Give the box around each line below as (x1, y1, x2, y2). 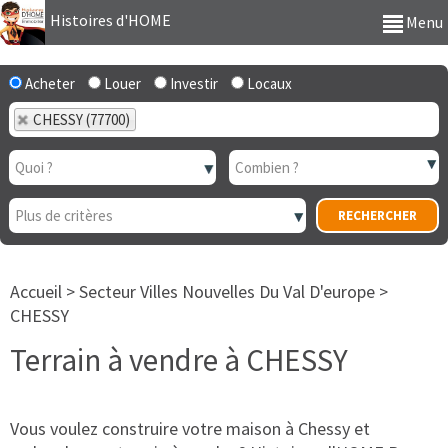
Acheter (22, 74, 75, 93)
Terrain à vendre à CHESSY (10, 340, 348, 379)
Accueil (10, 280, 62, 303)
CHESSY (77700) (33, 110, 130, 129)
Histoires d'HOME (50, 10, 171, 31)
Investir (167, 74, 218, 93)
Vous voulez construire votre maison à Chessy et (10, 417, 370, 440)
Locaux (244, 74, 292, 93)
